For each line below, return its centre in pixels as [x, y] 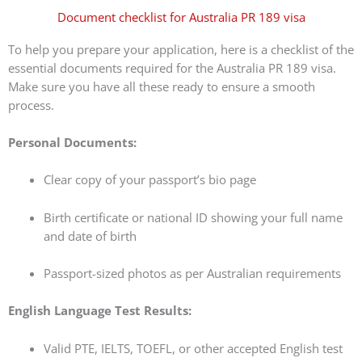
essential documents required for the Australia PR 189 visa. [172, 67]
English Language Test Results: [100, 311]
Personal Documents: [72, 143]
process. [31, 105]
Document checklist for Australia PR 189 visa [181, 17]
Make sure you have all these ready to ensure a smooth [162, 86]
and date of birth [90, 236]
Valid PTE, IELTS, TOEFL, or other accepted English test [193, 348]
